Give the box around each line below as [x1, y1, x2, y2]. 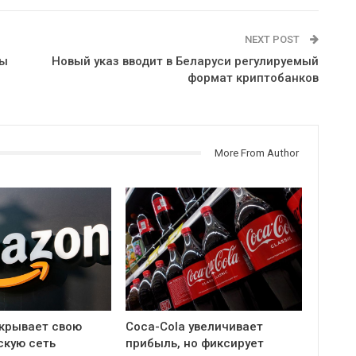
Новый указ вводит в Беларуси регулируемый [51, 53, 319, 68]
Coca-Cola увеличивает [126, 319, 264, 334]
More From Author [214, 146, 299, 159]
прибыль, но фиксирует [126, 335, 265, 350]
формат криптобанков [187, 70, 319, 85]
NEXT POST [244, 33, 302, 45]
